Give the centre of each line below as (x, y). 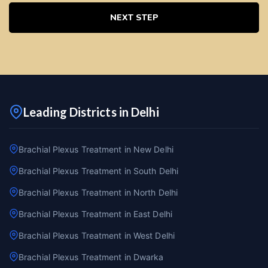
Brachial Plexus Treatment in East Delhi (95, 214)
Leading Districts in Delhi (91, 112)
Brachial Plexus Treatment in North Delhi (98, 193)
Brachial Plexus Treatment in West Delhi (97, 236)
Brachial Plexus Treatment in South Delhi (98, 171)
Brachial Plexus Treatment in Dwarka (91, 257)
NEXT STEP (134, 18)
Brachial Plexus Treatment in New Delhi (96, 150)
